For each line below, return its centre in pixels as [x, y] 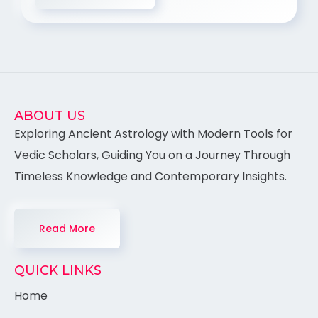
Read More [67, 228]
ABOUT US [50, 115]
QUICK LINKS [58, 270]
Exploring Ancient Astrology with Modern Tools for [153, 133]
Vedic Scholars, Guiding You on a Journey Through [152, 155]
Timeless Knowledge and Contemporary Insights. [150, 176]
